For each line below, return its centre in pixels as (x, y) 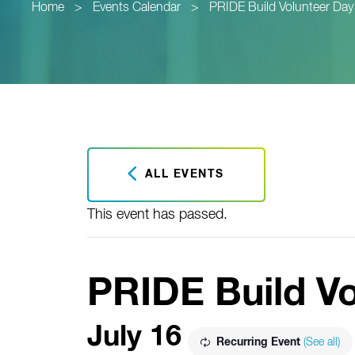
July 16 (134, 338)
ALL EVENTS (182, 175)
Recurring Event (260, 342)
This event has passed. (157, 215)
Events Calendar (137, 8)
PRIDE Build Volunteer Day (281, 8)
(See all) (321, 342)
